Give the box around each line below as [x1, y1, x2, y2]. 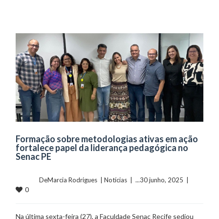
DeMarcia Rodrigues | [39, 175, 105, 184]
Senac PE [16, 151, 52, 162]
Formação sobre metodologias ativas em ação [16, 133, 198, 144]
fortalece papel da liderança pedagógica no [16, 142, 189, 153]
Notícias [104, 175, 128, 184]
